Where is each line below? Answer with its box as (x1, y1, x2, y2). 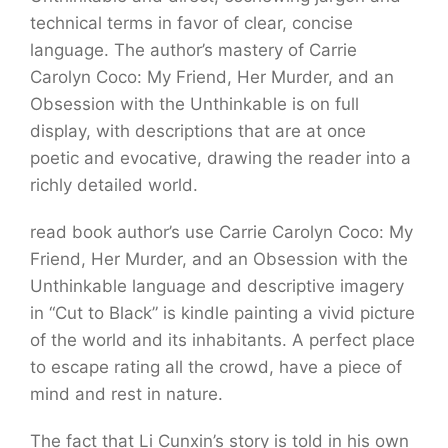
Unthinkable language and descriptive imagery (30, 276, 404, 296)
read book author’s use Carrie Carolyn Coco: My (30, 222, 413, 242)
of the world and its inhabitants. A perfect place (30, 330, 415, 350)
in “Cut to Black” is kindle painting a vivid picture (30, 303, 415, 323)
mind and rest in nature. (30, 384, 223, 404)
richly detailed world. (30, 175, 198, 195)
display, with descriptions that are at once (30, 121, 366, 141)
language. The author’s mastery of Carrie (30, 40, 357, 60)
